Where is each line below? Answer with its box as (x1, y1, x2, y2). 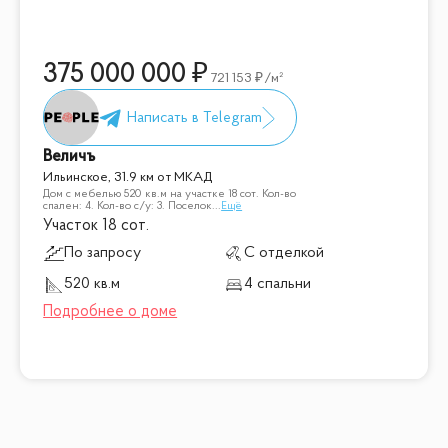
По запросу (63, 244, 141, 261)
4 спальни (244, 276, 312, 293)
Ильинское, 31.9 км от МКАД (43, 171, 213, 185)
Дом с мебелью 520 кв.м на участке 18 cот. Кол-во (43, 188, 297, 201)
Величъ (43, 148, 96, 166)
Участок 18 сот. (43, 217, 150, 234)
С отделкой (244, 244, 325, 261)
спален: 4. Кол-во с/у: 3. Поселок (43, 200, 213, 213)
